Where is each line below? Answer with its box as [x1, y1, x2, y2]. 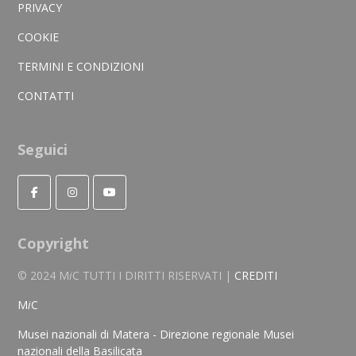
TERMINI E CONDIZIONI [17, 59, 145, 75]
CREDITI [234, 268, 278, 284]
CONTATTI [17, 88, 75, 104]
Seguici [17, 140, 68, 160]
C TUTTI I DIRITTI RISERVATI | [72, 268, 235, 284]
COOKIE [17, 29, 60, 45]
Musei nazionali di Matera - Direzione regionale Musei [17, 327, 295, 342]
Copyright [17, 234, 90, 253]
